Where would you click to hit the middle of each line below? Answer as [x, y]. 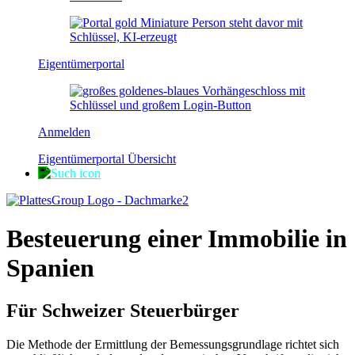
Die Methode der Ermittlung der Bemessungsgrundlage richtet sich [173, 344]
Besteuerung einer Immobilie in [177, 239]
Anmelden [64, 132]
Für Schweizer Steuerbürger [123, 310]
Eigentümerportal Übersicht [107, 159]
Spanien [50, 268]
